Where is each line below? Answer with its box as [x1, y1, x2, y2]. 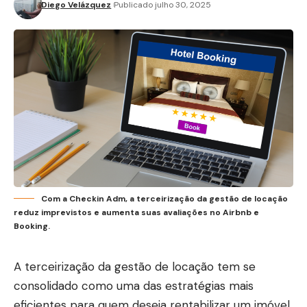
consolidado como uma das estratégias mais [14, 278, 254, 293]
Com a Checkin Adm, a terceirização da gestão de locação [41, 193, 288, 204]
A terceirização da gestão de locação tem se [14, 258, 256, 274]
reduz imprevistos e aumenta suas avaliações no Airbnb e [14, 206, 259, 218]
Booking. [14, 220, 50, 232]
